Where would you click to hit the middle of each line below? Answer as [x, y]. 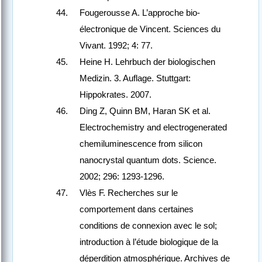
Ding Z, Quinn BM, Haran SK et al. [145, 111]
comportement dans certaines [137, 209]
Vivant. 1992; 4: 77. [116, 46]
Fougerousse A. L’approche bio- [140, 13]
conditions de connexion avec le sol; [148, 226]
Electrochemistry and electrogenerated [153, 127]
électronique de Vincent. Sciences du [150, 29]
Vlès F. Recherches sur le [129, 193]
